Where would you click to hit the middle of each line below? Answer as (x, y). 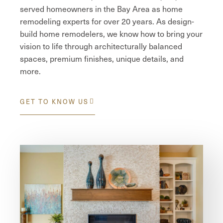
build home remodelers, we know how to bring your (111, 33)
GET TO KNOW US (54, 102)
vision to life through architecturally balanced (101, 46)
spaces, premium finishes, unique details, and (102, 58)
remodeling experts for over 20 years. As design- (107, 21)
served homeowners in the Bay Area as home (101, 8)
